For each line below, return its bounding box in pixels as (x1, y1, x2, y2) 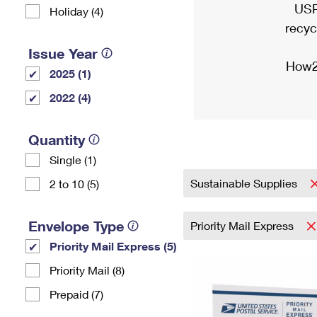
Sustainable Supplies (190, 176, 300, 190)
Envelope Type (28, 217, 124, 234)
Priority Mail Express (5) (50, 239, 177, 253)
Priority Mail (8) (50, 263, 125, 277)
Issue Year (28, 45, 98, 62)
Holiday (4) (50, 4, 103, 18)
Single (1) (50, 153, 96, 166)
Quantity (28, 131, 85, 148)
